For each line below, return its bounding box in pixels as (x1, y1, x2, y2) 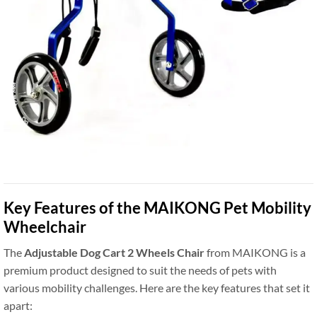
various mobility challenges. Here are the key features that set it (4, 281, 310, 295)
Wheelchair (4, 217, 86, 237)
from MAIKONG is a (204, 246, 306, 260)
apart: (4, 299, 33, 313)
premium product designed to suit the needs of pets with (4, 263, 277, 277)
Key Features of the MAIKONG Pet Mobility (4, 198, 311, 218)
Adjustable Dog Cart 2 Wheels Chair (24, 246, 204, 260)
